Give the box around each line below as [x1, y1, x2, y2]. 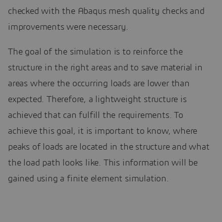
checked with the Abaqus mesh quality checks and [8, 6, 205, 16]
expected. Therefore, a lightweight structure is [8, 95, 187, 104]
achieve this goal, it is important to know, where [8, 126, 198, 136]
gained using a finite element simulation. [8, 174, 169, 183]
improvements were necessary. [8, 22, 128, 32]
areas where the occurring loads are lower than [8, 79, 190, 88]
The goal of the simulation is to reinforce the [8, 47, 183, 56]
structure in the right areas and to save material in [8, 63, 203, 72]
